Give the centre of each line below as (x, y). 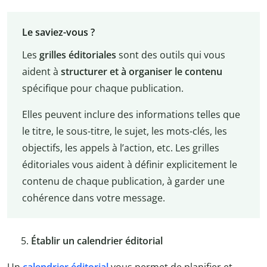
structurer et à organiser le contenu (141, 72)
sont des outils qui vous (170, 55)
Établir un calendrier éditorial (98, 241)
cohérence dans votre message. (93, 198)
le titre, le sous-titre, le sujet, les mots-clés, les (124, 131)
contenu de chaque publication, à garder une (123, 181)
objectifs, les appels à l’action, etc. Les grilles (120, 148)
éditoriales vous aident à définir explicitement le (129, 165)
